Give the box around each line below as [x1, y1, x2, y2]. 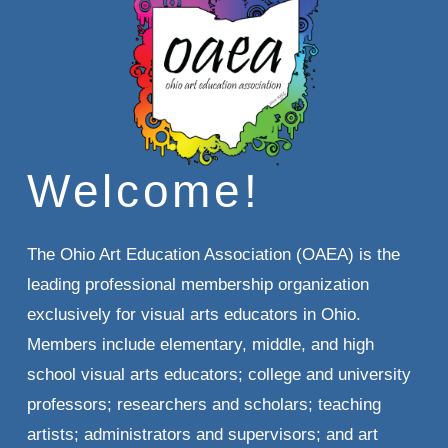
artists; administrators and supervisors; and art [26, 425, 378, 445]
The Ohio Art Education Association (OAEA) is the [26, 245, 400, 265]
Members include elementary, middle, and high [26, 335, 374, 355]
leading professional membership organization [26, 275, 369, 295]
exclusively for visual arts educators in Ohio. [26, 305, 361, 325]
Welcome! [26, 165, 261, 218]
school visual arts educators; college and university [26, 365, 411, 385]
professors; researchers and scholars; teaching [26, 395, 381, 415]
